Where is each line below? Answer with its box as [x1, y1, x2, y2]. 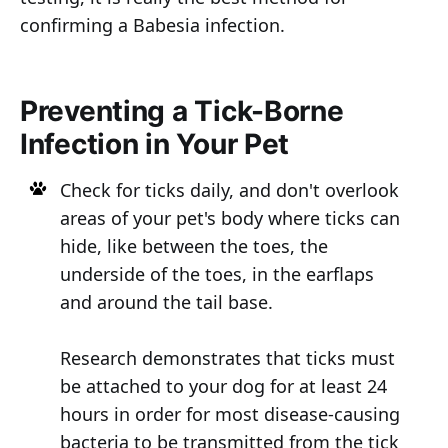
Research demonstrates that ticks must [59, 346, 395, 371]
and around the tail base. [59, 290, 273, 315]
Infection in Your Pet [20, 127, 290, 162]
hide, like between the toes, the [59, 234, 328, 259]
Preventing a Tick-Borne [20, 94, 344, 129]
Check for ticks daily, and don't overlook [59, 178, 399, 203]
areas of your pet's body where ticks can [59, 206, 400, 231]
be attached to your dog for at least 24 [59, 374, 387, 399]
